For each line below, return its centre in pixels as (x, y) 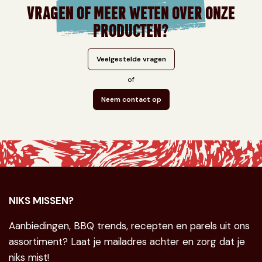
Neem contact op (131, 99)
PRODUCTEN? (131, 29)
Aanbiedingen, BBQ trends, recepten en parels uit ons (129, 226)
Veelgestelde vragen (131, 59)
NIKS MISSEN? (41, 201)
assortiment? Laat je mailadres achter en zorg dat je (127, 242)
